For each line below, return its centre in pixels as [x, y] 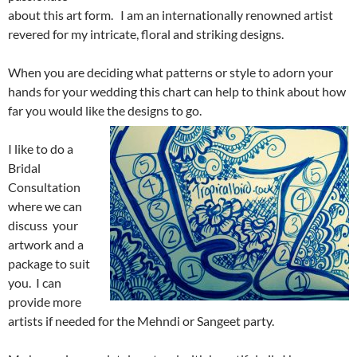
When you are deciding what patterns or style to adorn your [171, 72]
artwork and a [46, 244]
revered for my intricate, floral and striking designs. [146, 33]
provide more [45, 301]
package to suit [49, 263]
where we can [45, 206]
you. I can [35, 282]
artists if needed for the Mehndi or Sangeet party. [141, 320]
